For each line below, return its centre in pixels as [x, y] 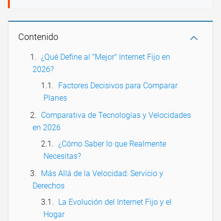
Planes [55, 98]
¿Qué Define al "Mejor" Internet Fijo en [106, 57]
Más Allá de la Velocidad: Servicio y [102, 174]
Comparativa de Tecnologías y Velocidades [116, 115]
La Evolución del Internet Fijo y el [115, 202]
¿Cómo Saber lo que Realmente [112, 144]
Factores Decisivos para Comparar [118, 86]
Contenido [38, 37]
